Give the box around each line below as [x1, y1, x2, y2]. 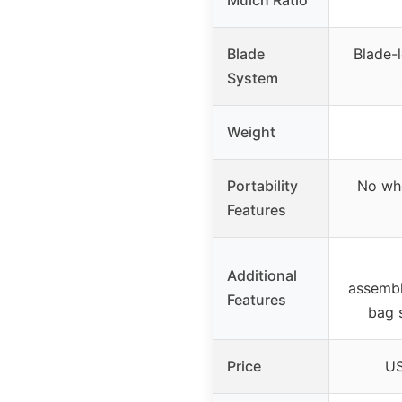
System [227, 68, 278, 87]
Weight [227, 122, 275, 141]
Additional [227, 266, 297, 284]
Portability [227, 176, 298, 195]
